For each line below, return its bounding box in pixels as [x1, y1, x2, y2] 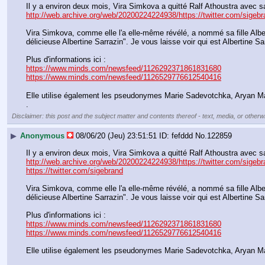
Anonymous [20, 131, 64, 141]
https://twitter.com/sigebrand [26, 166, 123, 175]
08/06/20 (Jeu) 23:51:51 [76, 131, 157, 141]
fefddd [172, 131, 193, 141]
